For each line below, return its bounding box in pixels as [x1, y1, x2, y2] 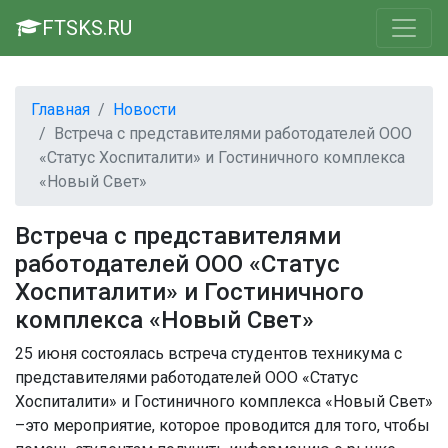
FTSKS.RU [42, 16, 132, 40]
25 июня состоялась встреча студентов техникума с [15, 344, 402, 363]
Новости [113, 100, 176, 119]
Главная [31, 100, 90, 119]
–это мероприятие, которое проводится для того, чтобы [15, 416, 430, 435]
